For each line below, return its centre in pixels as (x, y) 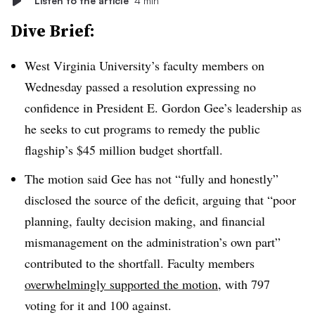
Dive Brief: (54, 31)
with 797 (247, 284)
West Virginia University (88, 65)
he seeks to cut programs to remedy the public (142, 129)
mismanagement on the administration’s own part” (153, 242)
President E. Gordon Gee (160, 108)
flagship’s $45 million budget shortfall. (126, 150)
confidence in (59, 108)
